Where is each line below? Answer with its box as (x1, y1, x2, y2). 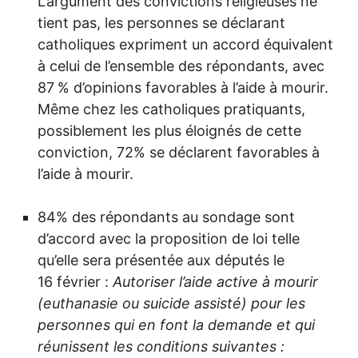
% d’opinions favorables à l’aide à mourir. (58, 79, 328, 97)
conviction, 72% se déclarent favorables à (38, 144, 320, 161)
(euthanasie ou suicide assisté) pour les (38, 295, 305, 312)
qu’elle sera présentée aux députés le (38, 252, 284, 269)
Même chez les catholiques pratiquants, (38, 101, 305, 118)
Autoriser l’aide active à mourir (113, 273, 318, 291)
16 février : (38, 273, 113, 291)
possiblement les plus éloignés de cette (38, 122, 301, 140)
